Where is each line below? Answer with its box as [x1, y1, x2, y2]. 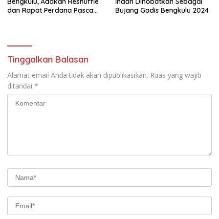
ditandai [7, 81, 34, 90]
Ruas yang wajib [150, 70, 201, 80]
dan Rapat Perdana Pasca [7, 5, 93, 15]
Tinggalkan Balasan [7, 53, 88, 65]
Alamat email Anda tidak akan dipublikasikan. [7, 70, 148, 80]
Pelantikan [7, 14, 41, 23]
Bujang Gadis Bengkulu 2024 [115, 5, 209, 15]
